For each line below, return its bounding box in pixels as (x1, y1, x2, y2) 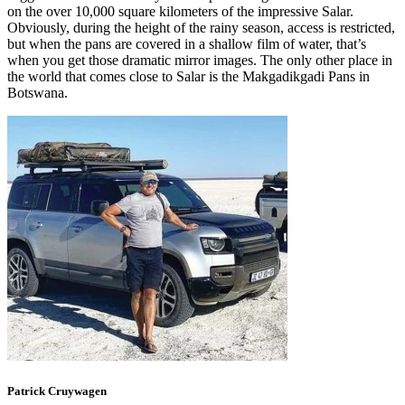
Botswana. (7, 85, 68, 101)
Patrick (7, 384, 45, 399)
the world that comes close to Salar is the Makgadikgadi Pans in (7, 69, 370, 85)
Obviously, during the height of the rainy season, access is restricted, (7, 20, 395, 36)
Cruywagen (48, 384, 107, 399)
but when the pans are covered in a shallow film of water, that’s (7, 36, 366, 52)
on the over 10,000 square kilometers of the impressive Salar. (7, 4, 353, 20)
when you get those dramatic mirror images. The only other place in (7, 52, 392, 69)
